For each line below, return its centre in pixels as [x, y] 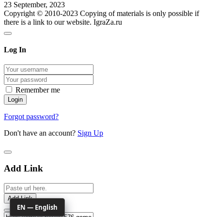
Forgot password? [31, 117]
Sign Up [90, 133]
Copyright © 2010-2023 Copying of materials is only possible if [101, 13]
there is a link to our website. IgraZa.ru [63, 22]
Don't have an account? [41, 133]
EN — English [37, 207]
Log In [15, 49]
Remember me [38, 90]
